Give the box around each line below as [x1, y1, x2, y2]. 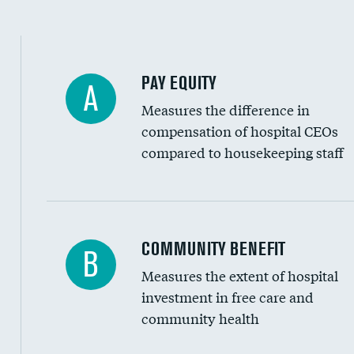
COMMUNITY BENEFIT [141, 238, 285, 259]
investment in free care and [141, 287, 314, 307]
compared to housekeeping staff [141, 142, 344, 162]
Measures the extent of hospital [141, 265, 338, 285]
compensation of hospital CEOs [141, 121, 338, 141]
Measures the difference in [141, 100, 310, 119]
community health [141, 308, 259, 328]
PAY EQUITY [141, 72, 217, 93]
